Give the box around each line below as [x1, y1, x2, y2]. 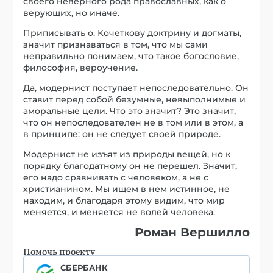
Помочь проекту [23, 244, 96, 257]
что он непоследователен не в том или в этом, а [23, 116, 244, 128]
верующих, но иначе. [23, 7, 120, 18]
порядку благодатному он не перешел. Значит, [23, 160, 238, 171]
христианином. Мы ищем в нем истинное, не [23, 183, 230, 194]
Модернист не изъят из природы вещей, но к [23, 148, 231, 160]
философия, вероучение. [23, 62, 138, 73]
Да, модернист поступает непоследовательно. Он [23, 82, 249, 93]
